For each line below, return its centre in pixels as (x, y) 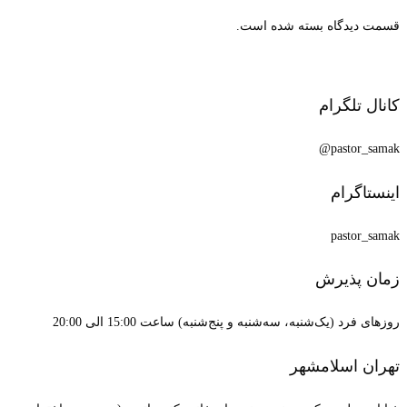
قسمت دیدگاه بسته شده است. (318, 25)
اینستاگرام (365, 192)
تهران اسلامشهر (345, 367)
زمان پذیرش (357, 279)
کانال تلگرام (359, 105)
